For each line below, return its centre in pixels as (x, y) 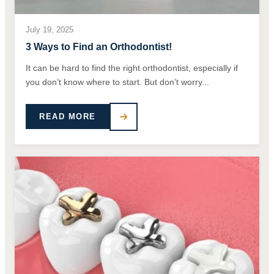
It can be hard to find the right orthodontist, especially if (132, 68)
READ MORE (68, 117)
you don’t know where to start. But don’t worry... (117, 82)
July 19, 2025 (50, 29)
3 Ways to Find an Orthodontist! (99, 46)
